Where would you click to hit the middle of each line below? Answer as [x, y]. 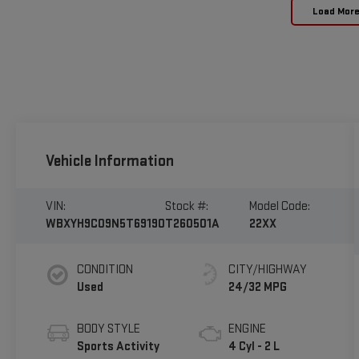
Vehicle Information [109, 161]
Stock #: [186, 207]
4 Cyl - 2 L [254, 347]
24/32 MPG [258, 288]
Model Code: [279, 207]
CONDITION [105, 270]
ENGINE [248, 329]
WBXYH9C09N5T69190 [105, 224]
